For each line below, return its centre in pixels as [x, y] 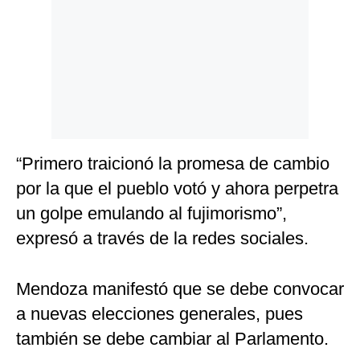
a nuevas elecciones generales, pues [160, 314]
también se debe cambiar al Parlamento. [172, 339]
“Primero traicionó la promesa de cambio [173, 164]
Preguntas [44, 71]
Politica [37, 21]
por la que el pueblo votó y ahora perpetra [177, 189]
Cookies [39, 45]
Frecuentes [46, 83]
